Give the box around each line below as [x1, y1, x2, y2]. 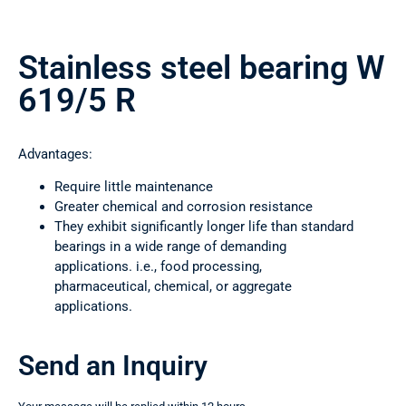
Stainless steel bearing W [18, 49, 385, 88]
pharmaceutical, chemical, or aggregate [54, 278, 292, 295]
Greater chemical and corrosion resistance [54, 198, 313, 216]
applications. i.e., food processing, [54, 258, 262, 275]
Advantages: [18, 146, 92, 163]
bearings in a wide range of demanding [54, 238, 286, 256]
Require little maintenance [54, 179, 213, 196]
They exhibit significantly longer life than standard [54, 218, 353, 236]
